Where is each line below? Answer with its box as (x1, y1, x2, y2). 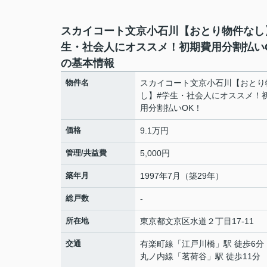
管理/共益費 (66, 148, 107, 157)
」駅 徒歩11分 (207, 252, 260, 261)
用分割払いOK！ (140, 103, 202, 113)
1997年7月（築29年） (140, 171, 223, 181)
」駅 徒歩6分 (215, 239, 264, 249)
